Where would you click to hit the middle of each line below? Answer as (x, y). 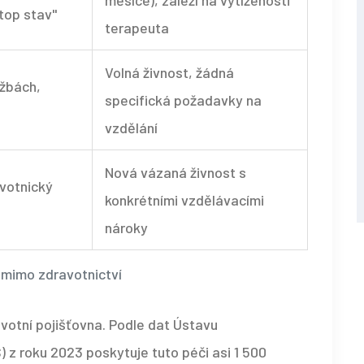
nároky (126, 228)
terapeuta (137, 28)
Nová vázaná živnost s (175, 173)
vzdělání (131, 128)
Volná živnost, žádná (169, 73)
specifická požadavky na (183, 100)
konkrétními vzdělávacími (184, 200)
